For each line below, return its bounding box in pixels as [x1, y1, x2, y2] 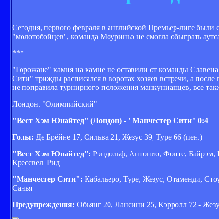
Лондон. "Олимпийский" [12, 99, 97, 108]
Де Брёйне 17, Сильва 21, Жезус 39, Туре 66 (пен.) [34, 132, 202, 141]
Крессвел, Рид [12, 158, 60, 167]
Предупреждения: [12, 200, 75, 209]
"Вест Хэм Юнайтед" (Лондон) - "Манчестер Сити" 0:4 [12, 116, 208, 125]
